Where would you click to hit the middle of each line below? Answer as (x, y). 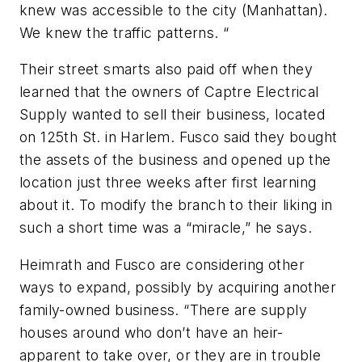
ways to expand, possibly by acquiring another (178, 287)
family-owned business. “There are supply (163, 309)
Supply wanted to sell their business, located (172, 115)
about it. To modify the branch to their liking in (176, 205)
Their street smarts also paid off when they (166, 69)
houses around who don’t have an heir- (152, 332)
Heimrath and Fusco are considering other (164, 264)
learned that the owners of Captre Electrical (169, 92)
